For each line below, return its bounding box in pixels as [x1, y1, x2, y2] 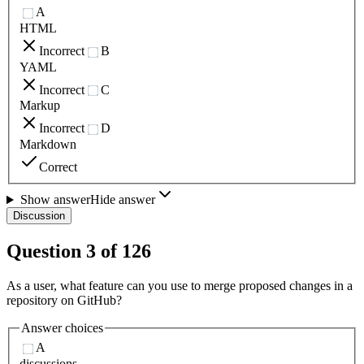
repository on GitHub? [6, 293, 122, 308]
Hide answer [89, 193, 155, 207]
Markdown [19, 137, 76, 152]
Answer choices [21, 321, 103, 336]
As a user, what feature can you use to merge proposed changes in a [6, 279, 353, 293]
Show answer [19, 193, 90, 207]
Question [6, 240, 86, 262]
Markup [19, 98, 60, 113]
